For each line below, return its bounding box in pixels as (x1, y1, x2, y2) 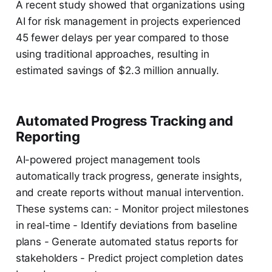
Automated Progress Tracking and (15, 113, 234, 129)
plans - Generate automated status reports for (15, 236, 239, 248)
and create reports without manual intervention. (15, 186, 244, 199)
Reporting (15, 129, 80, 145)
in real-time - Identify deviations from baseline (15, 219, 237, 232)
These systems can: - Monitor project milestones (15, 203, 249, 216)
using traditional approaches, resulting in (15, 48, 209, 61)
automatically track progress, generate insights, (15, 170, 242, 183)
